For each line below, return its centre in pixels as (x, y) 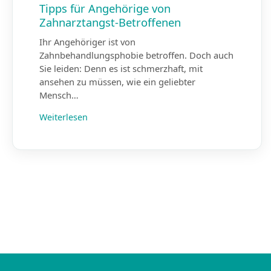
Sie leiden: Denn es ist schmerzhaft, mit (121, 68)
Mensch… (59, 95)
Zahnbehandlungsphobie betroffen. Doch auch (136, 55)
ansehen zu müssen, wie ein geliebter (117, 81)
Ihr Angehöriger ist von (87, 41)
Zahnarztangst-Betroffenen (110, 22)
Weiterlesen (64, 117)
